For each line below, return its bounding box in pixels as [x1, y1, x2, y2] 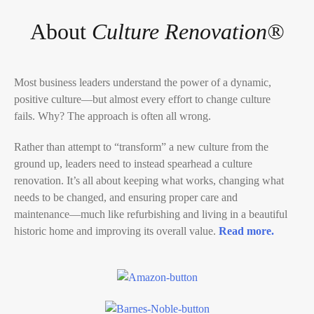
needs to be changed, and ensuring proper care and [14, 191, 238, 204]
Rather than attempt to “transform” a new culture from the [14, 141, 268, 153]
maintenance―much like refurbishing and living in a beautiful [14, 208, 287, 221]
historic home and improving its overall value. [14, 225, 219, 238]
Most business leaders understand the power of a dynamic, [14, 76, 271, 89]
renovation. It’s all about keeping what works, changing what [14, 175, 284, 187]
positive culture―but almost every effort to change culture [14, 93, 271, 106]
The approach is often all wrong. [67, 110, 211, 123]
